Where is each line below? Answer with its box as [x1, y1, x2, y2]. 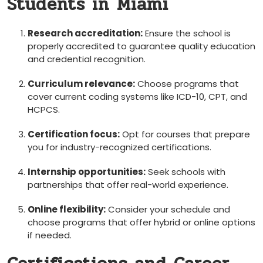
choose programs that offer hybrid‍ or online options [28, 215, 255, 228]
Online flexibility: [28, 203, 106, 215]
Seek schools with [146, 165, 225, 178]
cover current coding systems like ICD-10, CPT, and [28, 90, 247, 103]
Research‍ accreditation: [28, 26, 143, 39]
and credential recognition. [28, 52, 146, 65]
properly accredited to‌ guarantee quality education [28, 39, 255, 52]
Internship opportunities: [28, 165, 146, 178]
